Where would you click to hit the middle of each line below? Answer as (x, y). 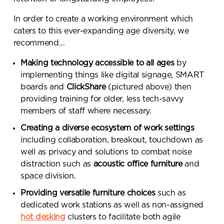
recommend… (39, 43)
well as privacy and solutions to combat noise (106, 152)
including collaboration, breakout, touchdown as (112, 140)
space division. (48, 176)
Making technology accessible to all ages (97, 63)
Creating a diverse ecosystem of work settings (107, 128)
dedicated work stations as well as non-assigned (112, 205)
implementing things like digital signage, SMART (112, 75)
